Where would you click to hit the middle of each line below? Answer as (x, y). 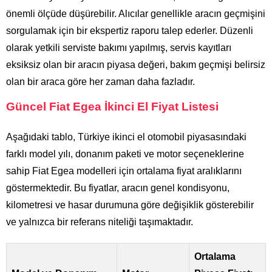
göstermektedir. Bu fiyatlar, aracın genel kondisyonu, (118, 188)
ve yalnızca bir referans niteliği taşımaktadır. (100, 222)
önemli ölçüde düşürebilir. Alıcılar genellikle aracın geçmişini (136, 13)
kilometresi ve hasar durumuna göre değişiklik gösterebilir (130, 205)
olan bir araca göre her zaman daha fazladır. (100, 81)
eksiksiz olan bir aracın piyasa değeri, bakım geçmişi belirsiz (136, 64)
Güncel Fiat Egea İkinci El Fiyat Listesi (112, 106)
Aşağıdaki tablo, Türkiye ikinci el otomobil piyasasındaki (126, 137)
